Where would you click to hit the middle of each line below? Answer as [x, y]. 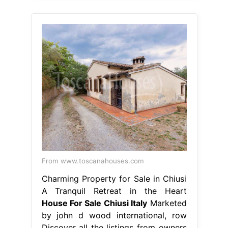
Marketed [167, 203]
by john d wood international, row [114, 215]
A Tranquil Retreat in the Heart [114, 191]
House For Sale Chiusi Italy [94, 203]
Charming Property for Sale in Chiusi [114, 178]
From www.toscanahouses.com [93, 161]
